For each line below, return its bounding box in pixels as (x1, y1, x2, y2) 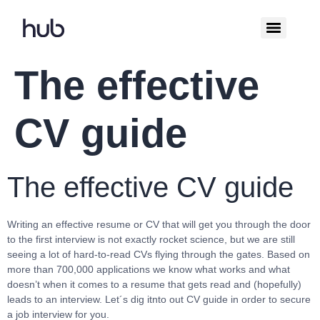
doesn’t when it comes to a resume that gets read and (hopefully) (7, 279, 301, 290)
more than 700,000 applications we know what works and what (7, 264, 290, 275)
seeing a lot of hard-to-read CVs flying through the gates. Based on (7, 249, 310, 260)
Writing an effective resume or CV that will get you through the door (7, 219, 311, 230)
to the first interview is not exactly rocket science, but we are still (7, 234, 295, 245)
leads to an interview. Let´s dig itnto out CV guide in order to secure (7, 294, 311, 305)
